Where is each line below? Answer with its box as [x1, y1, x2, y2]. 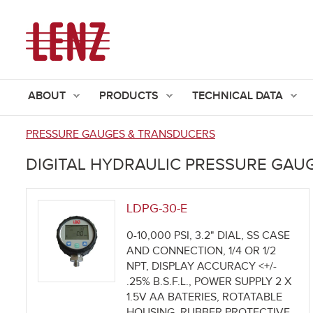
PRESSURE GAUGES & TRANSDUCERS [26, 128, 215, 141]
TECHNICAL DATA [192, 89, 283, 103]
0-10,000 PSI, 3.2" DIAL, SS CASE [126, 229, 290, 243]
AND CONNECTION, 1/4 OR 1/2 [126, 245, 276, 259]
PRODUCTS [99, 89, 159, 103]
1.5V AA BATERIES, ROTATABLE [126, 291, 282, 305]
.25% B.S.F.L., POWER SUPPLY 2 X [126, 275, 291, 289]
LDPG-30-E [126, 201, 187, 217]
